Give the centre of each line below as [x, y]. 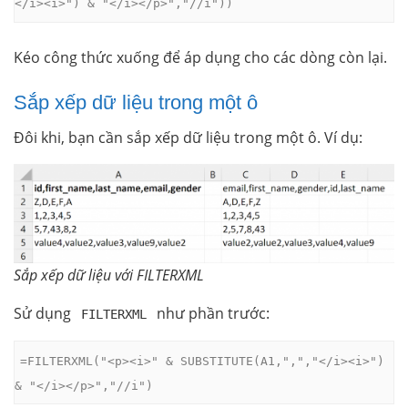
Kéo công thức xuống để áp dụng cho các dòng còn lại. [200, 57]
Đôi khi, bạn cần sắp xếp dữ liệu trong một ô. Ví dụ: [188, 138]
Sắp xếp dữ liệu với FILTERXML [109, 275]
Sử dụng [44, 313]
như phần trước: [212, 313]
